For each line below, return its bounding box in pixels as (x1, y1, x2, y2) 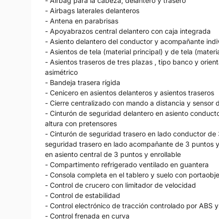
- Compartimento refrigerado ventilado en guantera (45, 160, 209, 169)
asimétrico (45, 68, 78, 77)
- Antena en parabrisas (45, 17, 118, 25)
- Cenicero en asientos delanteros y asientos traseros (45, 88, 214, 97)
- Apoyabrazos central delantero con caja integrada (45, 27, 211, 36)
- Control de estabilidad (45, 191, 120, 200)
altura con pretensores (45, 119, 117, 128)
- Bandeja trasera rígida (45, 78, 120, 87)
